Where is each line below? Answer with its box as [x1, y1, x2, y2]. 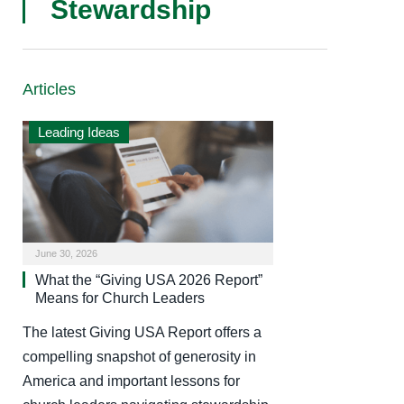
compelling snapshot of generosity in [23, 348, 256, 364]
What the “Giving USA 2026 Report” [35, 271, 262, 288]
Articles [23, 80, 76, 98]
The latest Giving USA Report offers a [23, 324, 262, 340]
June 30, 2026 [35, 247, 97, 259]
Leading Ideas [38, 124, 120, 140]
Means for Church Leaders [35, 289, 205, 306]
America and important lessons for [23, 372, 240, 389]
